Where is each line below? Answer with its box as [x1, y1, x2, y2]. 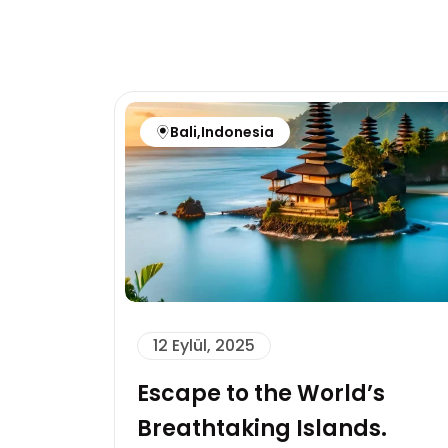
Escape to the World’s [137, 378, 385, 409]
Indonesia [201, 122, 274, 142]
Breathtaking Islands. [137, 413, 387, 444]
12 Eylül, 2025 [153, 334, 255, 357]
